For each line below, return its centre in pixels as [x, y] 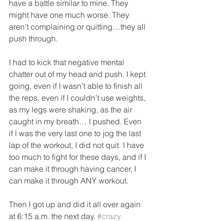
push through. [33, 39]
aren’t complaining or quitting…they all [78, 27]
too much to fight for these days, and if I [78, 157]
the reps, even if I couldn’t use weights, [78, 98]
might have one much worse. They [70, 15]
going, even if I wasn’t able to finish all [77, 86]
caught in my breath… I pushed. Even [76, 122]
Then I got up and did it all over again [76, 204]
